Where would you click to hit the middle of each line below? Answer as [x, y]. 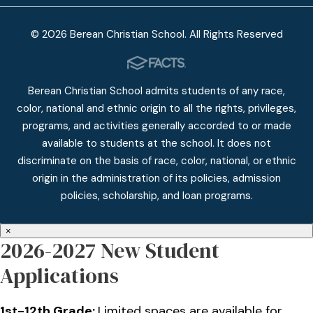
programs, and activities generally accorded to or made [156, 126]
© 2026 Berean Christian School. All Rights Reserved [156, 35]
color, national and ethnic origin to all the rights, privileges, [156, 109]
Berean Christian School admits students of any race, [156, 91]
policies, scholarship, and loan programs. [156, 196]
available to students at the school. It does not [156, 144]
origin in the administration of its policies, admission [156, 179]
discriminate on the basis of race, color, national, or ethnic [156, 161]
